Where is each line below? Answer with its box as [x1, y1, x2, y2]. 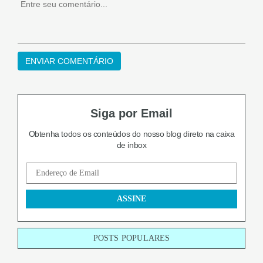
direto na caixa [181, 129, 235, 139]
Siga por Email [90, 107, 173, 120]
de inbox [116, 140, 147, 150]
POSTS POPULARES [93, 234, 170, 242]
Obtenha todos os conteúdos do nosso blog [28, 129, 181, 139]
